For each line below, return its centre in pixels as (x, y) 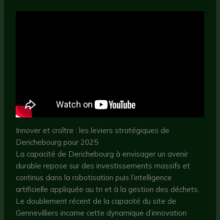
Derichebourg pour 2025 (57, 142)
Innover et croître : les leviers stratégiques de (93, 131)
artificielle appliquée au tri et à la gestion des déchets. (108, 190)
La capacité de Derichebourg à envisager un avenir (102, 154)
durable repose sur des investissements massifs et (103, 166)
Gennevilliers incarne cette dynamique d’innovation (101, 213)
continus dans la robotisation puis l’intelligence (94, 178)
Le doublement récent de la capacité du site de (96, 201)
